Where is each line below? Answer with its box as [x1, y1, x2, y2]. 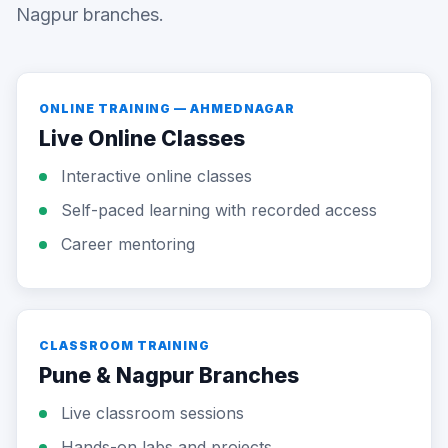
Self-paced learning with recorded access [61, 200, 377, 220]
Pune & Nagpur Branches [39, 363, 299, 388]
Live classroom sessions [61, 403, 244, 423]
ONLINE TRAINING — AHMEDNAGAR [39, 101, 295, 116]
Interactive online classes [61, 166, 252, 186]
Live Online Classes [39, 126, 245, 151]
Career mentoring [61, 234, 195, 254]
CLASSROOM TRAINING [39, 338, 211, 353]
